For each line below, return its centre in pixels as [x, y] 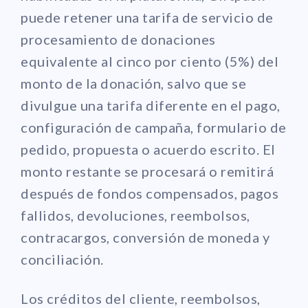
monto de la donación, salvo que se [133, 83]
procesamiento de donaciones [118, 39]
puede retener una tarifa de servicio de [147, 17]
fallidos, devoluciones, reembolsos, [135, 215]
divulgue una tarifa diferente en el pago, [151, 105]
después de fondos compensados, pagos [150, 193]
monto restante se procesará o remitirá [147, 171]
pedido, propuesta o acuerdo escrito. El [148, 149]
